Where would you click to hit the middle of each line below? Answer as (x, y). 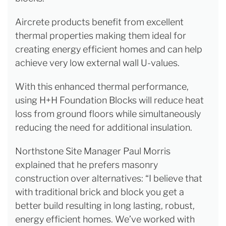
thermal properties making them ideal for (101, 36)
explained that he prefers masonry (87, 165)
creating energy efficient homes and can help (109, 49)
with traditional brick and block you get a (100, 192)
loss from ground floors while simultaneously (108, 114)
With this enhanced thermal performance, (102, 87)
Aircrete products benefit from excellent (99, 22)
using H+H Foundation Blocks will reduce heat (109, 100)
